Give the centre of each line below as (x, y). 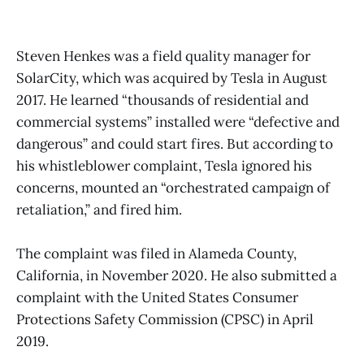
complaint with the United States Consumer (157, 297)
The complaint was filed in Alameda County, (156, 253)
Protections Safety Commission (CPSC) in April (165, 319)
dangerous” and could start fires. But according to (175, 143)
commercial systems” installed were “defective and (178, 121)
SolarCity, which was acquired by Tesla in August (172, 78)
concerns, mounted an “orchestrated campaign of (173, 187)
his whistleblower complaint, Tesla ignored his (164, 165)
